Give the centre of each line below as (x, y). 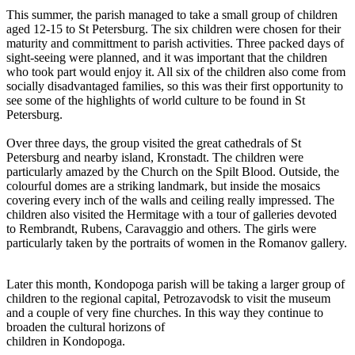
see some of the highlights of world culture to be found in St (156, 101)
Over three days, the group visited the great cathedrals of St (154, 143)
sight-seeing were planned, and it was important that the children (167, 58)
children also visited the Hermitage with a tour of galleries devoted (172, 215)
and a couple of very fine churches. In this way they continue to (165, 313)
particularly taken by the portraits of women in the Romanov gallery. (177, 243)
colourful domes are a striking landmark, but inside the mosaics (163, 186)
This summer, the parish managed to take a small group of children (172, 15)
